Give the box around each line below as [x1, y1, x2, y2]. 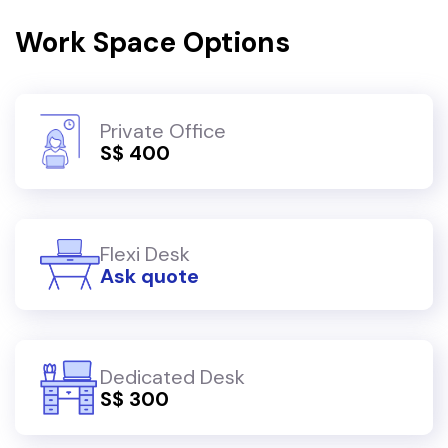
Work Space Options [15, 24, 290, 61]
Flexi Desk [100, 240, 190, 267]
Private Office [100, 117, 226, 144]
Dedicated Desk [100, 363, 245, 390]
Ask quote [100, 262, 199, 289]
